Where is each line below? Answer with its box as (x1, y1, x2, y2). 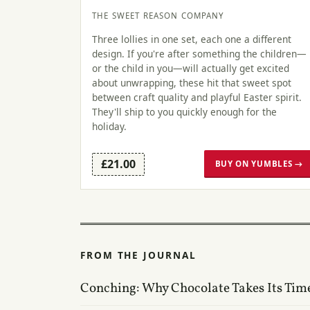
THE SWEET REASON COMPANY (92, 10, 225, 21)
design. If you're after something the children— (92, 46, 307, 60)
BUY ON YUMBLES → (215, 158, 303, 170)
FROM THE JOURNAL (80, 248, 197, 262)
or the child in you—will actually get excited (92, 61, 289, 75)
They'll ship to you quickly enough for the (92, 104, 277, 118)
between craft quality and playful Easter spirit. (92, 90, 302, 104)
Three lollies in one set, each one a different (92, 32, 291, 46)
